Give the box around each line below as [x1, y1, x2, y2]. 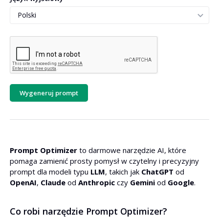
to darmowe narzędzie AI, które [77, 145, 186, 155]
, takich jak [105, 167, 141, 176]
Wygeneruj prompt [20, 88, 78, 97]
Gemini [130, 177, 155, 187]
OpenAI [10, 177, 37, 187]
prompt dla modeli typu [10, 167, 90, 176]
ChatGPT [141, 167, 174, 176]
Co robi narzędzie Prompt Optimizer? [10, 205, 167, 217]
